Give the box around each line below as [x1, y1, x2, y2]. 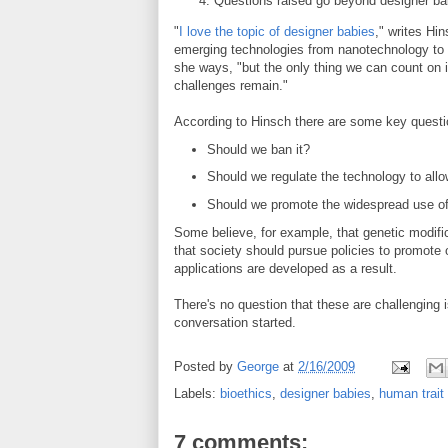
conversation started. [174, 314, 296, 330]
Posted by [174, 358, 237, 374]
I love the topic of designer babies [179, 23, 375, 39]
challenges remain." [174, 77, 288, 93]
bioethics [220, 385, 272, 401]
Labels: [174, 385, 220, 401]
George [237, 358, 279, 374]
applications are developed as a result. [174, 260, 397, 276]
